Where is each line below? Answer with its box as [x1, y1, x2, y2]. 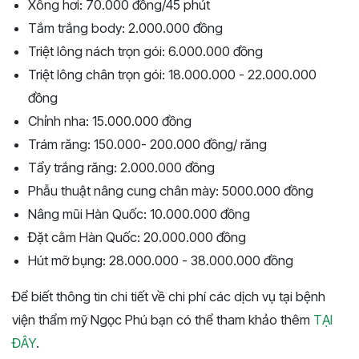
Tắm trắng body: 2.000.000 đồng [28, 19, 223, 36]
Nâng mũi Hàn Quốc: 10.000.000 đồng [28, 205, 250, 222]
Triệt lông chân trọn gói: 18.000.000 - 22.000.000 [28, 66, 317, 83]
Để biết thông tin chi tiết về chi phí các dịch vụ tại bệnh [12, 288, 325, 305]
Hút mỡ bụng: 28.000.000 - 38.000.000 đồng [28, 252, 293, 268]
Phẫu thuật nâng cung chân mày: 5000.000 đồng [28, 182, 313, 199]
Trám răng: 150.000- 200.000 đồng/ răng [28, 135, 267, 152]
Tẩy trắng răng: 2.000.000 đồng [28, 159, 215, 175]
